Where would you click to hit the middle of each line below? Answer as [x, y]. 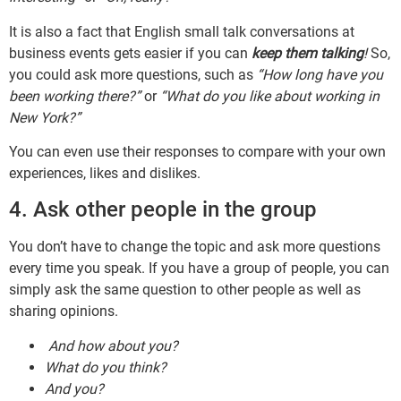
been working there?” [75, 96]
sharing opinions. [64, 311]
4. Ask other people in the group [163, 210]
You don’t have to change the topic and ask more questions [195, 247]
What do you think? [106, 367]
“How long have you [320, 74]
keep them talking [307, 53]
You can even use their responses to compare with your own [197, 152]
